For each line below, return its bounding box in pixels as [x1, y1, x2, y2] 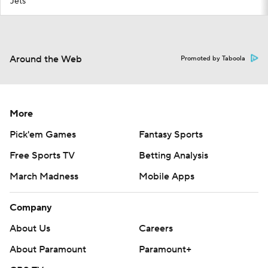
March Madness [10, 170, 78, 182]
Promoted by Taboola [181, 54, 245, 63]
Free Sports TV [10, 150, 75, 162]
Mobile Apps [139, 170, 194, 182]
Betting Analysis [139, 150, 208, 162]
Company [10, 202, 52, 214]
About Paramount [10, 243, 86, 255]
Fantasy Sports [139, 129, 203, 141]
